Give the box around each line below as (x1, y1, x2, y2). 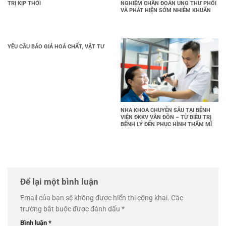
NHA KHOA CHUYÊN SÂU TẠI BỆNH (121, 106, 210, 114)
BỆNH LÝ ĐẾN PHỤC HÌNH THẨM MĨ (121, 121, 212, 128)
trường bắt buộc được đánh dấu (20, 204, 122, 213)
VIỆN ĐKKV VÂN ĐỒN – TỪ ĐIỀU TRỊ (121, 114, 211, 121)
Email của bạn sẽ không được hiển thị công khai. (20, 193, 169, 202)
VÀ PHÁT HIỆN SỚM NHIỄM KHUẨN (121, 7, 211, 14)
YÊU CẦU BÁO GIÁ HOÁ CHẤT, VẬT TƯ (8, 43, 104, 50)
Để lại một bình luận (20, 176, 100, 187)
